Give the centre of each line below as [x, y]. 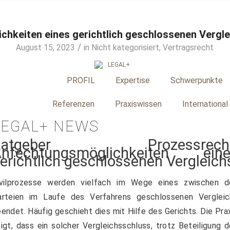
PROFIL [81, 80]
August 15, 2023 [46, 47]
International [205, 104]
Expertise [132, 80]
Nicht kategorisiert [126, 47]
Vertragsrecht [188, 47]
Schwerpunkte [196, 80]
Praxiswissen [138, 104]
